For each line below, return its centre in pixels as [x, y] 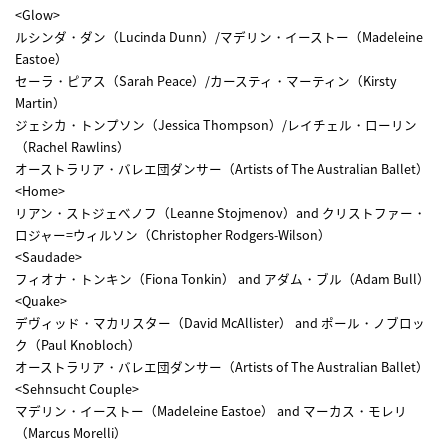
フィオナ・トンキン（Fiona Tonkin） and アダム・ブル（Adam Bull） [222, 278]
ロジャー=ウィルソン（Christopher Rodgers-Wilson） [173, 234]
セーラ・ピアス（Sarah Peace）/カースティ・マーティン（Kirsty [206, 80]
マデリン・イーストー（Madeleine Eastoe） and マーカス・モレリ [211, 410]
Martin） [40, 102]
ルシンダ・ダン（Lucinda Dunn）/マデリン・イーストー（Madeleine [219, 36]
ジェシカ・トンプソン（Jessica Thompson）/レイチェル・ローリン [216, 124]
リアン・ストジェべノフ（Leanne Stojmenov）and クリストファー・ [220, 212]
